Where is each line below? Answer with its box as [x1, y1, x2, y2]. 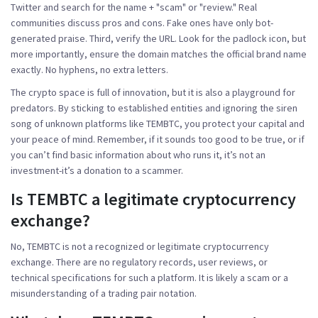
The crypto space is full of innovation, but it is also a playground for [11, 85, 295, 99]
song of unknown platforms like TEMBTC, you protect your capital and [11, 116, 305, 130]
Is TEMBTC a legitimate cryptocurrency [11, 187, 296, 210]
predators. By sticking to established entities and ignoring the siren [11, 101, 297, 114]
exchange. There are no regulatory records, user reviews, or [11, 255, 268, 268]
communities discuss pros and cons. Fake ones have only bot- [11, 16, 273, 29]
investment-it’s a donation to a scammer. [11, 163, 183, 177]
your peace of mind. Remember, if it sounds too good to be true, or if [11, 132, 305, 146]
